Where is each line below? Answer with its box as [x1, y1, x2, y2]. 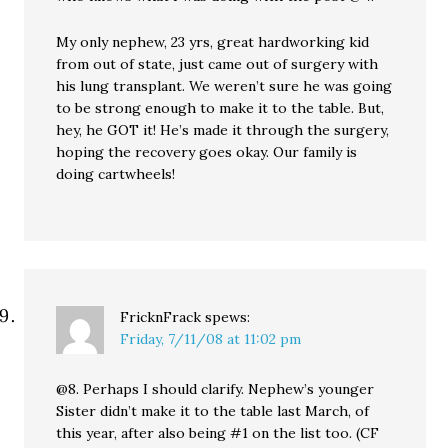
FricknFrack [120, 308, 202, 326]
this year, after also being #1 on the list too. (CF [56, 424, 380, 442]
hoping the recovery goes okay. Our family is [56, 143, 358, 161]
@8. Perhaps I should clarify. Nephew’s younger [56, 380, 375, 398]
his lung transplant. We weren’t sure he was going [56, 77, 393, 95]
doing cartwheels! [56, 165, 176, 183]
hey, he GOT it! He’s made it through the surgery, [56, 121, 390, 139]
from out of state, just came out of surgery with [56, 55, 379, 73]
